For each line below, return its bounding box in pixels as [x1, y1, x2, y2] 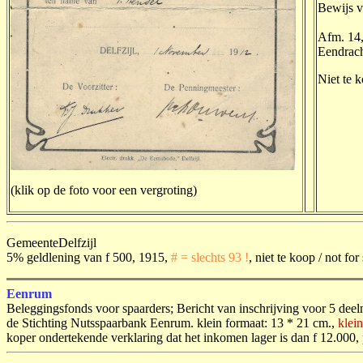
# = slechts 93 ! [168, 250, 249, 264]
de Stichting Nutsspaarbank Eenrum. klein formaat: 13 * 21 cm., [6, 316, 338, 330]
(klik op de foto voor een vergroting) [11, 183, 197, 197]
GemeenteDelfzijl [6, 236, 96, 250]
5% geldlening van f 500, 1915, [6, 250, 168, 264]
